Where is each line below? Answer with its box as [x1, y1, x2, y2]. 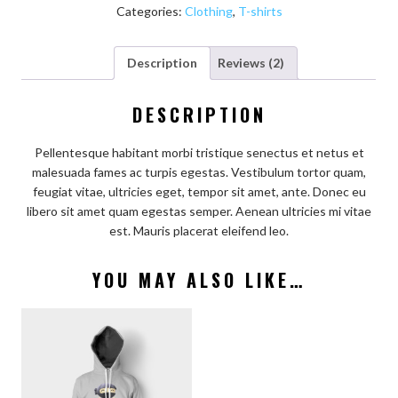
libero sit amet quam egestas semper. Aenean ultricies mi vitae [27, 203, 371, 219]
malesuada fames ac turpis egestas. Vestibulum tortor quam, [32, 163, 366, 179]
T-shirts [237, 4, 283, 20]
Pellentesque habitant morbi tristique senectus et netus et [34, 144, 364, 160]
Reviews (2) [217, 55, 284, 71]
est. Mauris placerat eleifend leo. [109, 222, 289, 238]
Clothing [184, 4, 233, 20]
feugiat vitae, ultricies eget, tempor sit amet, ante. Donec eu [32, 183, 366, 199]
